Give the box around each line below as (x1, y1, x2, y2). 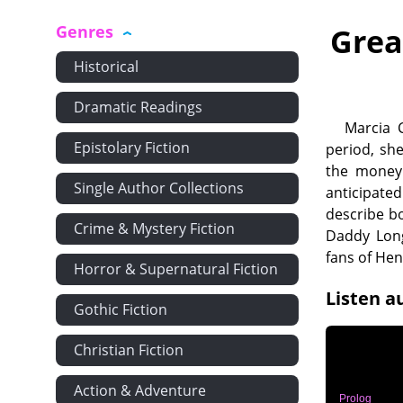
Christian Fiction (74, 340, 184, 360)
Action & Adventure (74, 381, 206, 400)
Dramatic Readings (74, 97, 202, 117)
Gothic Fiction (74, 300, 167, 319)
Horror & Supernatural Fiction (74, 259, 278, 279)
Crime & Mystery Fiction (74, 219, 235, 238)
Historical (74, 57, 139, 76)
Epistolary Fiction (74, 138, 190, 157)
